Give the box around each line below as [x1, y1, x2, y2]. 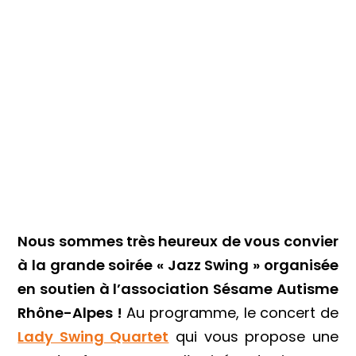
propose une [238, 326, 339, 346]
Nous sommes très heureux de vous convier [17, 230, 339, 251]
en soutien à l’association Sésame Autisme [17, 278, 339, 299]
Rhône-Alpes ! [17, 302, 122, 323]
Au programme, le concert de [122, 302, 339, 323]
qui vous [168, 326, 238, 346]
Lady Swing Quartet [17, 326, 169, 346]
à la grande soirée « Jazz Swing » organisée [17, 254, 339, 275]
